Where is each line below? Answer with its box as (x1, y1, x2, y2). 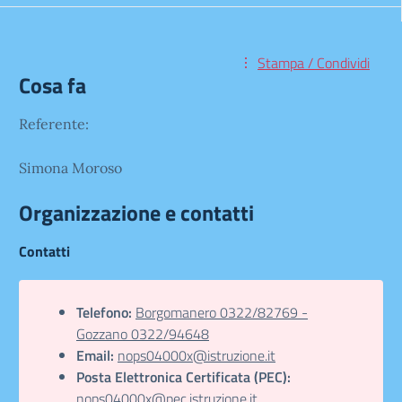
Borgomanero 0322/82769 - (135, 301, 308, 323)
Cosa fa (19, 69, 86, 101)
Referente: (19, 115, 89, 133)
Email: (76, 345, 114, 366)
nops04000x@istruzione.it (118, 345, 275, 366)
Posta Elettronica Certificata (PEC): (76, 366, 291, 388)
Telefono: (76, 301, 132, 323)
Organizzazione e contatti (19, 197, 254, 229)
